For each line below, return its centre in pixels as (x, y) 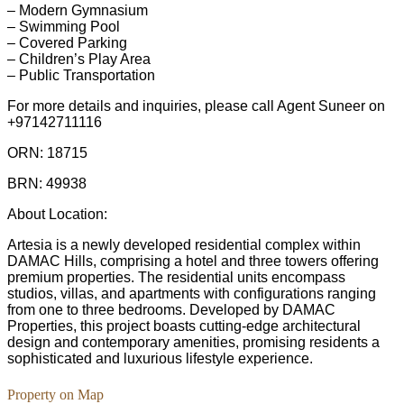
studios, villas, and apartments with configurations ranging (192, 294)
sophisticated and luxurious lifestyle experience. (160, 359)
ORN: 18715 (47, 153)
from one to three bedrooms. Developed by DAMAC (171, 310)
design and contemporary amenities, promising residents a (193, 343)
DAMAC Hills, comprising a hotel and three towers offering (193, 262)
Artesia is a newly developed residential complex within (184, 245)
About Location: (57, 215)
